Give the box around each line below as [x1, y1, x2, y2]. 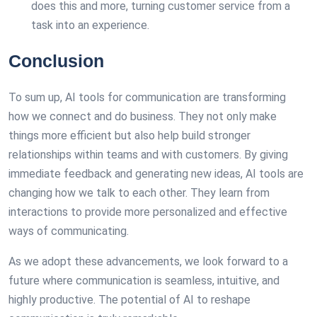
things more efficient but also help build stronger [8, 129, 250, 142]
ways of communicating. [8, 224, 129, 238]
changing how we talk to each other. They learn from [8, 186, 270, 200]
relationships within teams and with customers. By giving [8, 148, 288, 161]
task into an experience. [31, 18, 149, 32]
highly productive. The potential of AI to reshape [8, 293, 250, 306]
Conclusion [8, 51, 104, 71]
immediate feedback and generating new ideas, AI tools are [8, 167, 304, 180]
